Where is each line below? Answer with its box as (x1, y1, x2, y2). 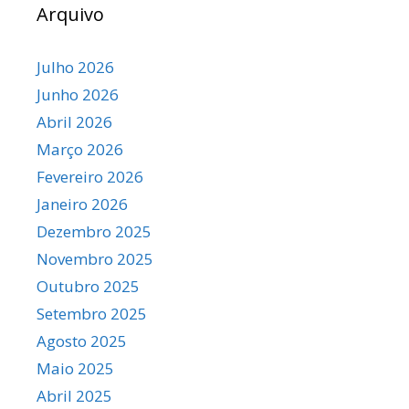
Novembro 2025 (37, 247, 153, 269)
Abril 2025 (37, 384, 112, 406)
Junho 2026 (37, 83, 119, 105)
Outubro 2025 (37, 275, 140, 297)
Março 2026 (37, 138, 123, 160)
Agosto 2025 (37, 330, 127, 351)
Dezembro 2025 (37, 220, 152, 242)
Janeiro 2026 (37, 193, 128, 215)
